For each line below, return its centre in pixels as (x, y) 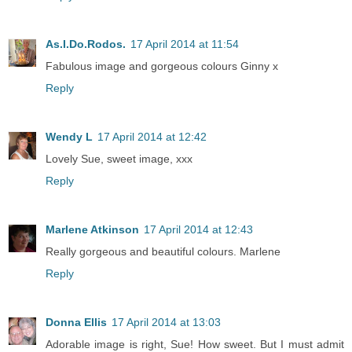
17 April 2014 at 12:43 (198, 230)
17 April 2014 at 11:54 (185, 44)
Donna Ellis (76, 323)
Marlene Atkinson (92, 230)
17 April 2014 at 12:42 (152, 137)
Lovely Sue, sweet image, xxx (119, 159)
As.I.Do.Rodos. (86, 44)
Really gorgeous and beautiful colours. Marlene (163, 252)
